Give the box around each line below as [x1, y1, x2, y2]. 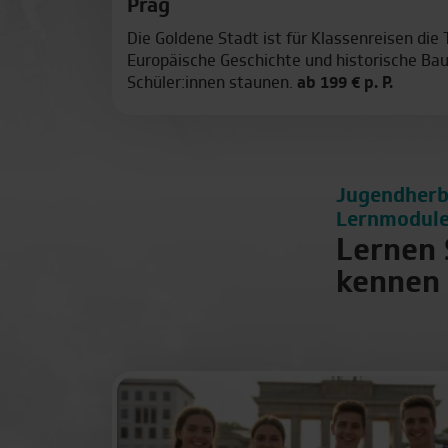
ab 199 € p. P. [296, 75, 393, 92]
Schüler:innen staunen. [126, 75, 297, 92]
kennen [336, 269, 440, 300]
